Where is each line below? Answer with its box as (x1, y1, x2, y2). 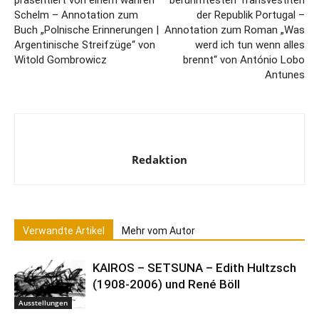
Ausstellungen (19, 298, 68, 308)
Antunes (265, 68, 305, 82)
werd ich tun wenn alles (195, 38, 305, 52)
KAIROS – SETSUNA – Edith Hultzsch (93, 261, 296, 276)
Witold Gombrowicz (14, 53, 107, 67)
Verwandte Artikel (23, 225, 105, 237)
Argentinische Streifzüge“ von (14, 38, 155, 52)
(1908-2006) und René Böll (93, 277, 240, 292)
